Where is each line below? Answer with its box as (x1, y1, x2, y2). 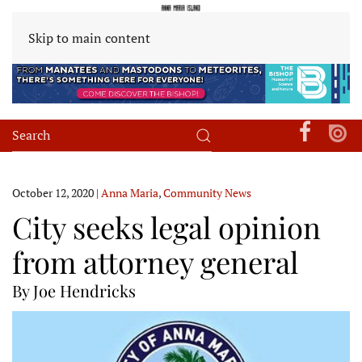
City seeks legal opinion (12, 206, 321, 246)
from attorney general (12, 241, 298, 281)
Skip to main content (28, 29, 150, 47)
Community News (163, 184, 251, 200)
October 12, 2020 (12, 184, 94, 200)
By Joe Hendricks (12, 279, 136, 301)
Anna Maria (101, 184, 158, 200)
